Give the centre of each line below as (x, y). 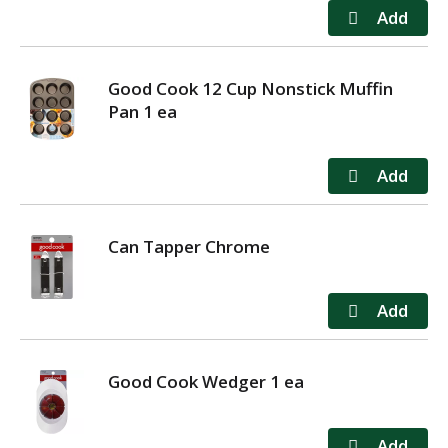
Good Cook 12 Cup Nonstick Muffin (250, 88)
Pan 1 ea (142, 111)
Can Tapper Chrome (189, 246)
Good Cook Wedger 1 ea (206, 381)
